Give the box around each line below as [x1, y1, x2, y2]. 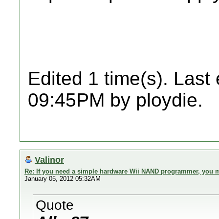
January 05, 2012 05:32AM [24, 175, 101, 182]
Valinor [35, 154, 64, 165]
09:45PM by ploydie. [28, 89, 203, 110]
